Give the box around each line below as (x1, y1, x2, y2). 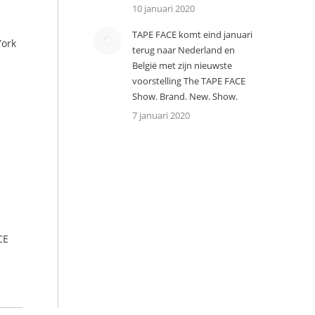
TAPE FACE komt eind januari (131, 28, 252, 41)
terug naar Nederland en (131, 44, 235, 56)
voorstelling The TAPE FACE (131, 75, 245, 87)
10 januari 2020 (131, 2, 195, 15)
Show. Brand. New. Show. (131, 90, 238, 103)
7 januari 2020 (131, 109, 190, 122)
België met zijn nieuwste (131, 59, 232, 72)
